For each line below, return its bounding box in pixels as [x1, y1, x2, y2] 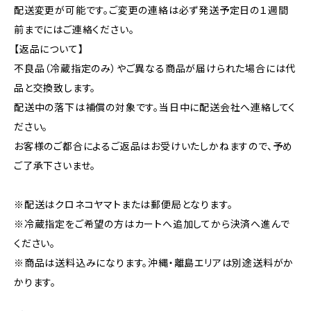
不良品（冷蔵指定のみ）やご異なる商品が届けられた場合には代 [14, 62, 296, 74]
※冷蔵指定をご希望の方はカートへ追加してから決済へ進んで [14, 218, 290, 230]
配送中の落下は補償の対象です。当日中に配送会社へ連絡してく [14, 101, 296, 113]
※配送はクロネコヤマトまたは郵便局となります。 [14, 199, 233, 210]
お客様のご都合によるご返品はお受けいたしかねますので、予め [14, 140, 294, 152]
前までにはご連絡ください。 [14, 24, 135, 35]
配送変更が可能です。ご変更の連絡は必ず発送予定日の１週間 [14, 4, 289, 16]
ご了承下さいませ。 [14, 160, 96, 171]
